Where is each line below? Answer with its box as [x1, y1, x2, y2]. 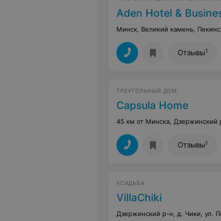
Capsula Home [116, 99, 188, 111]
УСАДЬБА [116, 180, 145, 186]
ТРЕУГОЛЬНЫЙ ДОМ [116, 87, 177, 94]
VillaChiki [116, 191, 162, 204]
